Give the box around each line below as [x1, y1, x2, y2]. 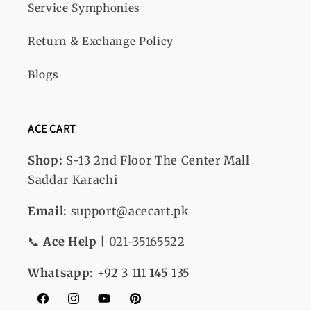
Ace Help [43, 235, 97, 250]
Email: [28, 203, 71, 219]
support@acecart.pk [70, 203, 189, 219]
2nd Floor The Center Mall [94, 153, 250, 169]
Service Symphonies [28, 1, 140, 15]
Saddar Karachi [28, 173, 118, 188]
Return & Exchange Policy [28, 35, 174, 49]
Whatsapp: [28, 265, 97, 280]
